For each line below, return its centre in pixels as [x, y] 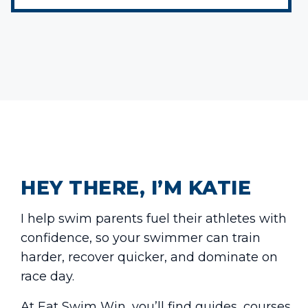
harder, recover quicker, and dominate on [150, 257]
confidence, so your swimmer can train [141, 238]
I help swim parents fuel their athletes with [154, 219]
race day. [48, 277]
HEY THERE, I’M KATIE [136, 188]
